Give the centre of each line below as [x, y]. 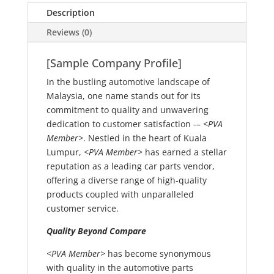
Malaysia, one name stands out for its [123, 96]
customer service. [82, 209]
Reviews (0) [69, 32]
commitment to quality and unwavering [127, 110]
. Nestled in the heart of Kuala [145, 138]
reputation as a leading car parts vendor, [130, 166]
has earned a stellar [184, 152]
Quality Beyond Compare [96, 231]
